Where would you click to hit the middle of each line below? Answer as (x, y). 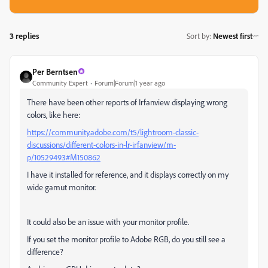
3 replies (25, 35)
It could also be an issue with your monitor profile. (108, 221)
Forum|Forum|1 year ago (130, 83)
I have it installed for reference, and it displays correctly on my (128, 174)
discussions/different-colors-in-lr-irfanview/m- (101, 144)
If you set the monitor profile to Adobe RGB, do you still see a (126, 239)
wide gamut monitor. (61, 187)
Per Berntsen (55, 71)
